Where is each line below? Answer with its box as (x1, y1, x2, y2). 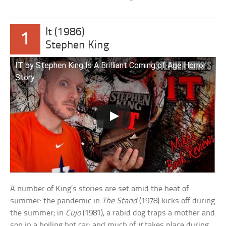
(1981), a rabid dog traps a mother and (81, 209, 215, 218)
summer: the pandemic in (10, 197, 102, 206)
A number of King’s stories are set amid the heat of (10, 185, 189, 194)
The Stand (102, 197, 138, 206)
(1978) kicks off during (137, 197, 215, 206)
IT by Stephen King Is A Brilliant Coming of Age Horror (15, 60, 206, 70)
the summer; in (10, 209, 66, 218)
